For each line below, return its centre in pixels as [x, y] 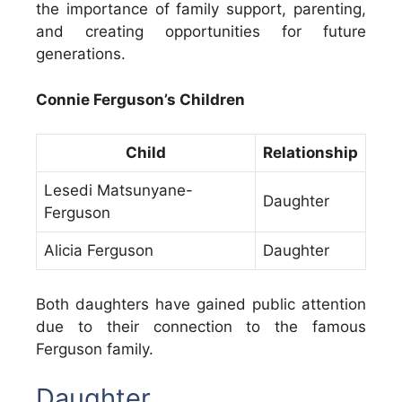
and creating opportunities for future [201, 32]
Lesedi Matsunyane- [118, 191]
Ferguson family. [95, 349]
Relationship [310, 153]
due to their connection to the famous [201, 326]
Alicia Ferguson [99, 251]
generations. [81, 54]
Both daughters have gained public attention [201, 304]
